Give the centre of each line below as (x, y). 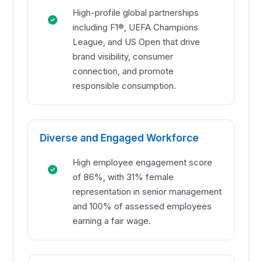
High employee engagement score (143, 163)
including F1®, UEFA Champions (136, 27)
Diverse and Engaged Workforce (120, 138)
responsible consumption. (125, 86)
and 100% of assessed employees (142, 206)
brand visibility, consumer (123, 57)
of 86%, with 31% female (123, 177)
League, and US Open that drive (137, 42)
